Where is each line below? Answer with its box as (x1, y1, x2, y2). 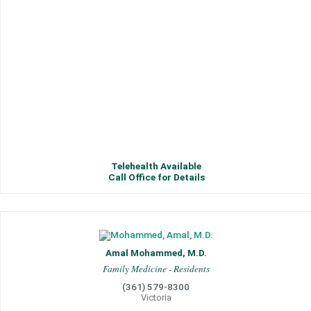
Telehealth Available (111, 160, 201, 171)
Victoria (141, 292, 171, 303)
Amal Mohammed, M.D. (105, 248, 207, 258)
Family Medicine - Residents (103, 262, 210, 275)
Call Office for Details (108, 171, 205, 183)
